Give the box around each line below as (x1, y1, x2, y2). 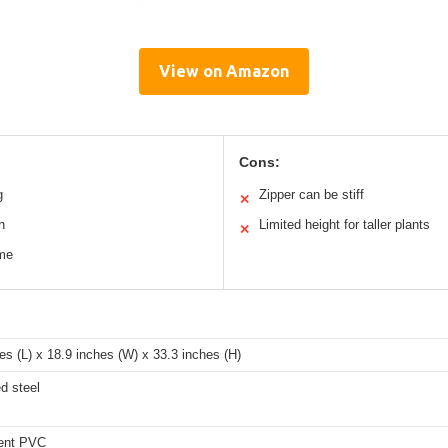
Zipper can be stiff (259, 186, 364, 202)
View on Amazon (159, 61, 289, 80)
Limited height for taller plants (259, 216, 430, 232)
